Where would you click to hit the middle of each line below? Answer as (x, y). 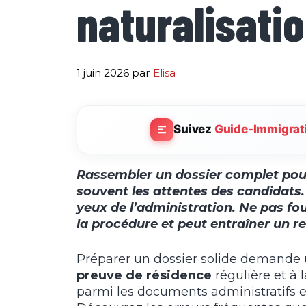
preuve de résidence (144, 275)
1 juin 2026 (103, 72)
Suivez (194, 129)
